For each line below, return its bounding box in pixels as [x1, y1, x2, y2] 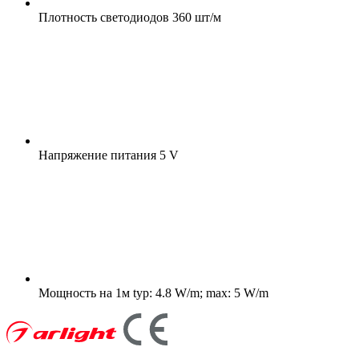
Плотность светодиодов [38, 10, 169, 24]
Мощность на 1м [38, 285, 130, 300]
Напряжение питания [38, 147, 156, 162]
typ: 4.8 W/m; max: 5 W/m [130, 285, 268, 300]
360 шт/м [169, 10, 221, 24]
